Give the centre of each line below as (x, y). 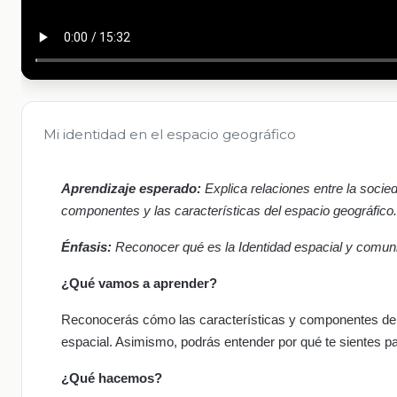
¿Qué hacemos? (112, 378)
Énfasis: (88, 247)
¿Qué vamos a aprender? (139, 284)
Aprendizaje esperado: (133, 189)
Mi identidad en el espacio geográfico (170, 135)
